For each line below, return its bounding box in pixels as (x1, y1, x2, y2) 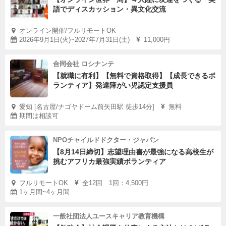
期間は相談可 (19, 112, 59, 120)
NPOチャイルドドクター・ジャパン (53, 136, 159, 144)
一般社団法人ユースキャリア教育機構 (53, 212, 164, 220)
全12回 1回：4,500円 (82, 179, 148, 187)
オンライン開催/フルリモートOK (19, 27, 116, 34)
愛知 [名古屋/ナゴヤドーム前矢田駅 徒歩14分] (19, 103, 154, 110)
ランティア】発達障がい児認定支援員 (53, 81, 173, 89)
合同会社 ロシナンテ (53, 60, 114, 68)
